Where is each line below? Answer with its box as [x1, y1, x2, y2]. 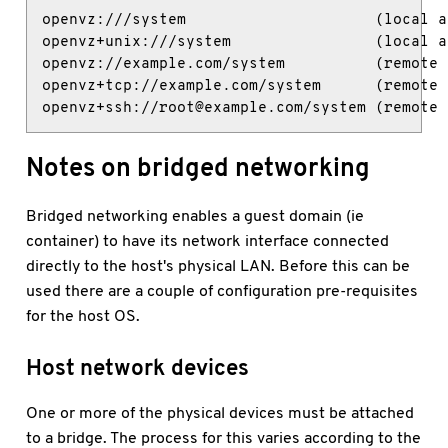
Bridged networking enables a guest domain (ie [26, 204, 365, 226]
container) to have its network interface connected [26, 229, 390, 251]
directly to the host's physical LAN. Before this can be [26, 254, 411, 276]
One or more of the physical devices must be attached [26, 401, 415, 423]
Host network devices [26, 352, 250, 381]
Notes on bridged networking [26, 150, 371, 183]
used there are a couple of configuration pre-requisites [26, 279, 419, 301]
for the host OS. [26, 304, 141, 326]
